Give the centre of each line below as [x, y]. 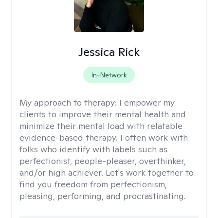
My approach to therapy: [69, 102]
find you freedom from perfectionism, [93, 184]
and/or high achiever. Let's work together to [107, 173]
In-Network [109, 75]
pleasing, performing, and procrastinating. [103, 196]
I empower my [147, 102]
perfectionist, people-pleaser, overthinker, [103, 161]
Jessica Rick [109, 52]
